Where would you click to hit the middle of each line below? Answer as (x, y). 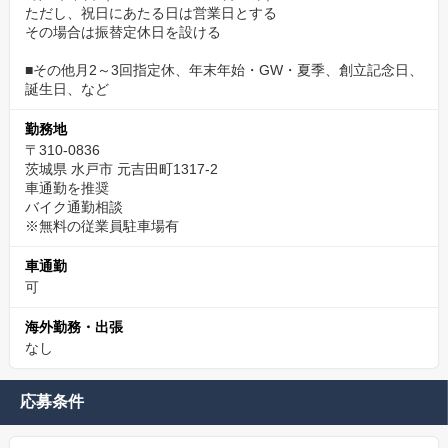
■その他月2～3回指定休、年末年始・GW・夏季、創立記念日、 (224, 70)
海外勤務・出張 (74, 327)
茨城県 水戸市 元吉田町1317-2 (121, 169)
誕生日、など (67, 89)
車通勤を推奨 (67, 188)
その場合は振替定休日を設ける (123, 32)
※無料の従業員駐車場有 (102, 226)
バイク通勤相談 (74, 207)
